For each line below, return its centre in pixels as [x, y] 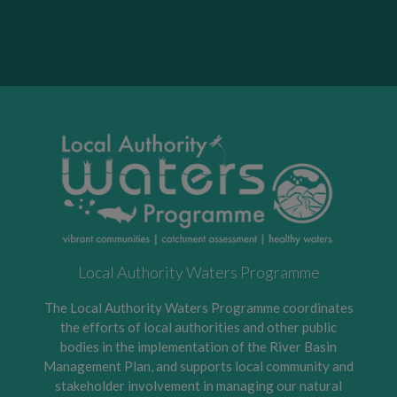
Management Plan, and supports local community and [198, 366]
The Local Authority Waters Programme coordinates [198, 307]
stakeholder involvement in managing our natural [198, 385]
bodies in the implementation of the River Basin [198, 346]
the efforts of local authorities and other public [198, 327]
